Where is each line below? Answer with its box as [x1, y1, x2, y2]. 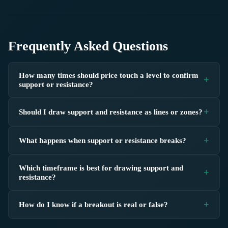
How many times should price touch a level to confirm [19, 70, 198, 79]
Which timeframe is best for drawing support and [19, 163, 183, 172]
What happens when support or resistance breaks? [19, 135, 186, 145]
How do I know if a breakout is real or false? [19, 199, 168, 209]
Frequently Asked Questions [8, 38, 168, 53]
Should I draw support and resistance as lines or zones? [19, 107, 203, 116]
